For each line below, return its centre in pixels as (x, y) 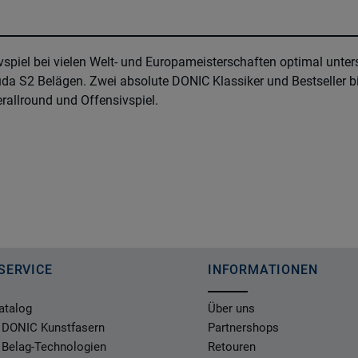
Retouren (232, 347)
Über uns (231, 308)
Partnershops (243, 328)
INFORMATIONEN (263, 270)
